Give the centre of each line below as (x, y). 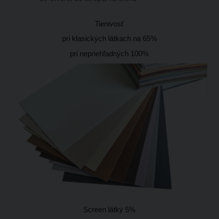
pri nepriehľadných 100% (109, 54)
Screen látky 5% (109, 209)
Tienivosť (109, 24)
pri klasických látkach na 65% (109, 39)
